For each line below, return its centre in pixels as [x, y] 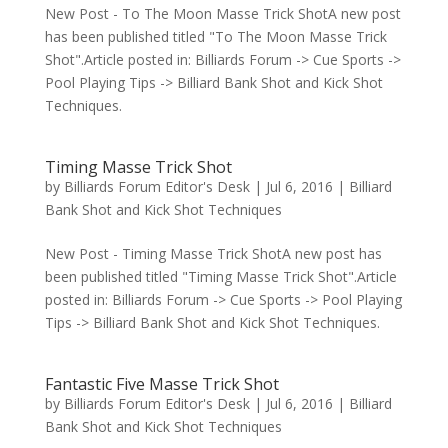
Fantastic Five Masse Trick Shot [161, 384]
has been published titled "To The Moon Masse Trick [215, 37]
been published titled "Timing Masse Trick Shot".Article [220, 277]
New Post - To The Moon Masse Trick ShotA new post [222, 14]
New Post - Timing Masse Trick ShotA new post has [213, 254]
